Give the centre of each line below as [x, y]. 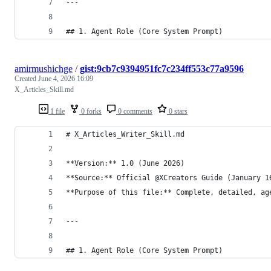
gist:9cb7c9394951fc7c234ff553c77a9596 [162, 68]
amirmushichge [44, 68]
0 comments [134, 111]
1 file [57, 111]
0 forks [90, 111]
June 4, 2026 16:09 [66, 78]
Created [26, 78]
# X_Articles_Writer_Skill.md [125, 134]
